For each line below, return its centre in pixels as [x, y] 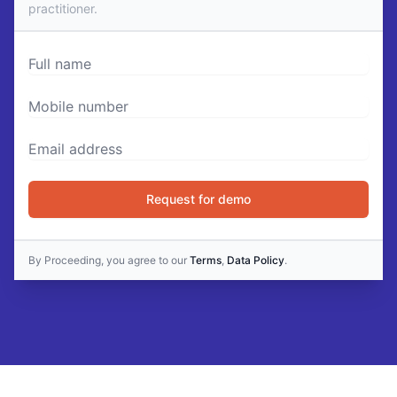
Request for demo [198, 199]
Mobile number [78, 106]
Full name [59, 63]
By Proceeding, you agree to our [108, 261]
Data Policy [256, 261]
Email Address [75, 148]
